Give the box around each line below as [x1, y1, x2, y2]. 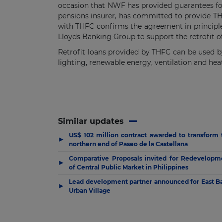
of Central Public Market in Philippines [69, 163, 188, 171]
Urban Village [69, 186, 111, 194]
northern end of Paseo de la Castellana [69, 140, 188, 148]
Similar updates [58, 116, 124, 126]
